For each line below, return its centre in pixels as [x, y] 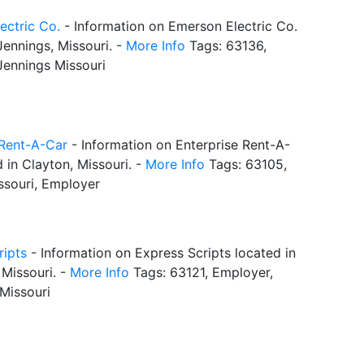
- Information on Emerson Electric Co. [179, 26]
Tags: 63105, [246, 165]
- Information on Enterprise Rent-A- [179, 145]
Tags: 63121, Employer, [201, 272]
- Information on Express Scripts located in [161, 252]
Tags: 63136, [226, 46]
